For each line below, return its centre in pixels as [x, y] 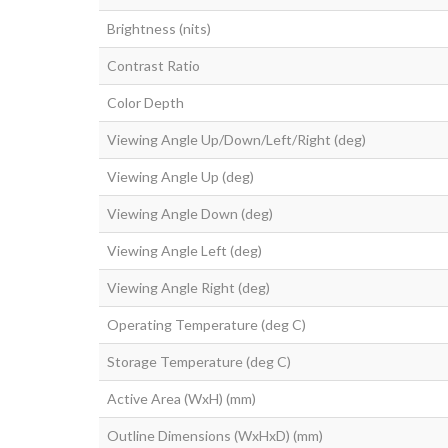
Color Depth [145, 102]
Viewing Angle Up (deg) [180, 176]
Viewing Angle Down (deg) [190, 213]
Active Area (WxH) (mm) [181, 398]
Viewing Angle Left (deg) [184, 250]
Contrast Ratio [153, 65]
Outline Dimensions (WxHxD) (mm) [215, 435]
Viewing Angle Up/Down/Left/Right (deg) [236, 139]
